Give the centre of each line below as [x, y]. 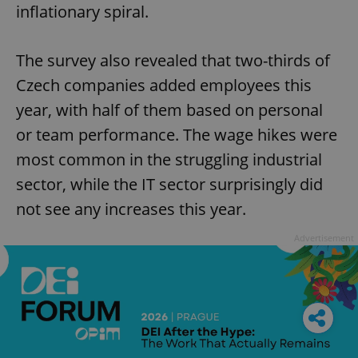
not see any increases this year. [131, 209]
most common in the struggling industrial [169, 159]
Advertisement [324, 237]
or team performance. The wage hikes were [177, 134]
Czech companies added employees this [164, 85]
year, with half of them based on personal [169, 109]
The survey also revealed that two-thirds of [173, 60]
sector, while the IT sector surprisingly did [169, 184]
